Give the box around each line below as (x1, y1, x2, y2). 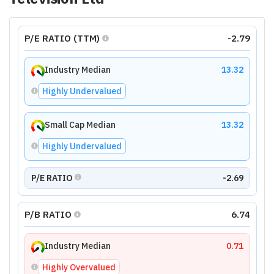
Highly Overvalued (42, 261, 116, 273)
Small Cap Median (44, 119, 116, 130)
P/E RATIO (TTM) (24, 32, 100, 44)
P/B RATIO (24, 208, 72, 220)
